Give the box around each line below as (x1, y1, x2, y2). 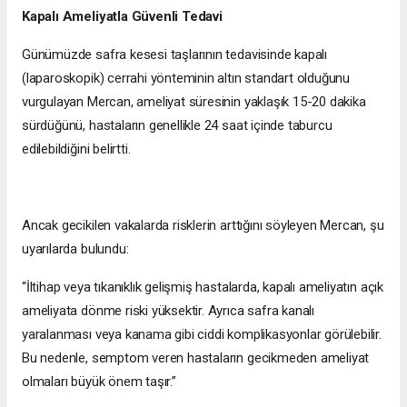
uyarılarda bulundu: (22, 241, 129, 258)
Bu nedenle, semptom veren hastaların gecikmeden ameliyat (22, 350, 370, 367)
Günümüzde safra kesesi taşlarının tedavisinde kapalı (22, 46, 328, 64)
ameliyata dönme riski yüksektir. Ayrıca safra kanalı (22, 303, 315, 320)
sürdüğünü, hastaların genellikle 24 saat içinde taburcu (22, 117, 333, 134)
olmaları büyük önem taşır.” (22, 373, 176, 391)
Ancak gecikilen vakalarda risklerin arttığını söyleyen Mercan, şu (22, 217, 384, 234)
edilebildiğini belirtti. (22, 141, 131, 158)
